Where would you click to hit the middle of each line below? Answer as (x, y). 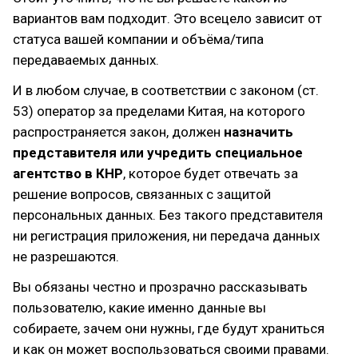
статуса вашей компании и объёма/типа (138, 39)
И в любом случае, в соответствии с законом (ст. (166, 90)
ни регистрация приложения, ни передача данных (166, 236)
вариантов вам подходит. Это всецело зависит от (167, 18)
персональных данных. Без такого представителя (168, 215)
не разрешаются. (66, 257)
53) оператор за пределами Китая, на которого (159, 111)
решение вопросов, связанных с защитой (142, 194)
